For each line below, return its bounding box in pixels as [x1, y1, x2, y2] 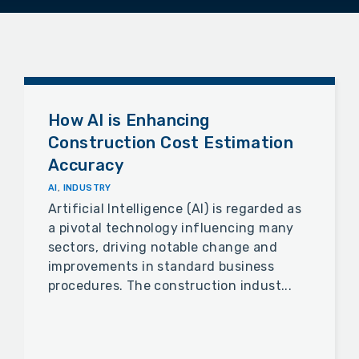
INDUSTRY [63, 183, 111, 194]
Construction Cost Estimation [48, 133, 294, 153]
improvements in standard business [48, 259, 275, 275]
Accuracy [48, 155, 124, 175]
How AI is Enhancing [48, 111, 210, 131]
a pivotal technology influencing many [48, 220, 294, 236]
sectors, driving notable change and [48, 240, 277, 256]
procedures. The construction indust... [48, 278, 292, 294]
